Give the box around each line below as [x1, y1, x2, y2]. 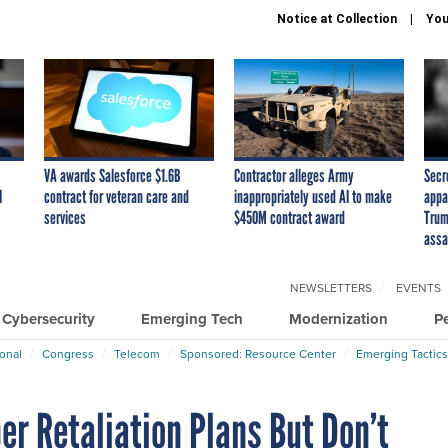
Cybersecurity [2, 307, 95, 330]
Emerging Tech [141, 307, 243, 330]
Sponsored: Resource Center [180, 344, 336, 363]
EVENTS [396, 278, 441, 297]
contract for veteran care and [44, 185, 189, 208]
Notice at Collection [277, 12, 397, 26]
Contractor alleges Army [234, 164, 354, 187]
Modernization [289, 307, 388, 330]
